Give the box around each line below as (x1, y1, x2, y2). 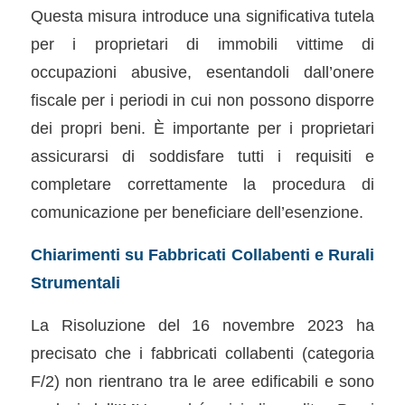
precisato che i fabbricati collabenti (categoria (30, 343, 375, 363)
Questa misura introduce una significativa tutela (30, 6, 375, 26)
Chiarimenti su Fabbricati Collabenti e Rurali (30, 245, 375, 265)
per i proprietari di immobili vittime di (30, 34, 375, 54)
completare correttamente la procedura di (30, 174, 375, 194)
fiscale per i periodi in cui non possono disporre (30, 90, 375, 110)
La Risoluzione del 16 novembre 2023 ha (30, 315, 375, 334)
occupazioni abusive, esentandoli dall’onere (30, 62, 375, 82)
